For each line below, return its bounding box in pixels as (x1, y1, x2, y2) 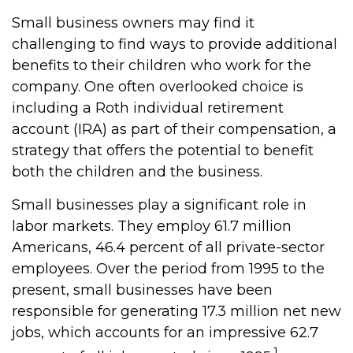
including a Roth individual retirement (12, 99, 284, 117)
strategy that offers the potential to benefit (12, 142, 314, 159)
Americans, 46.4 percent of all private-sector (12, 239, 325, 256)
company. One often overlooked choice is (12, 78, 303, 95)
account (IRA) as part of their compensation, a (12, 121, 336, 138)
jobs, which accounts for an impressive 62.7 (12, 324, 318, 341)
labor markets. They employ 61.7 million (12, 217, 292, 235)
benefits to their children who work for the (12, 57, 311, 74)
